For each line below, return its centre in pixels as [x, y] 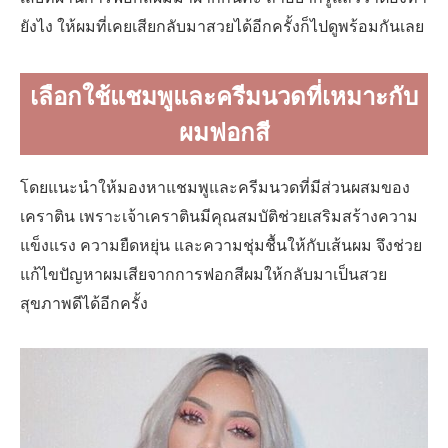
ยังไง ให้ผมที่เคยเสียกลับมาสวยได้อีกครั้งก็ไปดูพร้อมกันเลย [222, 25]
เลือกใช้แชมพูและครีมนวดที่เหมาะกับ [224, 96]
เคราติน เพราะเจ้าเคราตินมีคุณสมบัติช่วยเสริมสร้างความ [219, 216]
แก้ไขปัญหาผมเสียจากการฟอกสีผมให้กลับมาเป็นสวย [203, 274]
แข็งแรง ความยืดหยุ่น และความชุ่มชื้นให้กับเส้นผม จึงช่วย [221, 245]
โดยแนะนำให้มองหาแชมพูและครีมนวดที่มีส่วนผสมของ [215, 187]
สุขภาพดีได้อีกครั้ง [84, 303]
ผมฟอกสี [224, 132]
